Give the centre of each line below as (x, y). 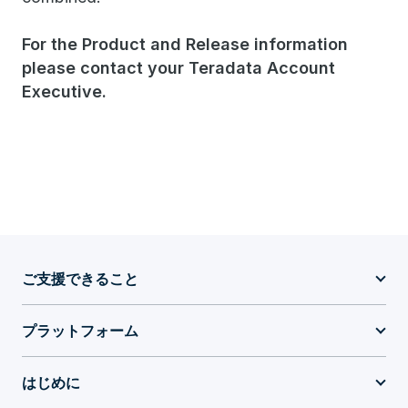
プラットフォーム (80, 331)
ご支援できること (80, 279)
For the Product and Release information (185, 44)
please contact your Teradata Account (178, 68)
